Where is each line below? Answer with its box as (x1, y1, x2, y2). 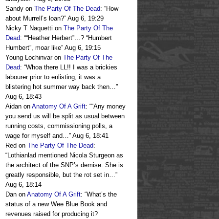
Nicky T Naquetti (5, 24, 53, 32)
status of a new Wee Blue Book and (5, 200, 107, 208)
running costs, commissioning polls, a (5, 122, 112, 130)
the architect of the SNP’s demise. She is (5, 161, 123, 169)
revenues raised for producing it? (5, 210, 98, 218)
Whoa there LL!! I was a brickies (26, 64, 117, 71)
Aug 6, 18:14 (5, 181, 42, 189)
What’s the (87, 191, 117, 198)
